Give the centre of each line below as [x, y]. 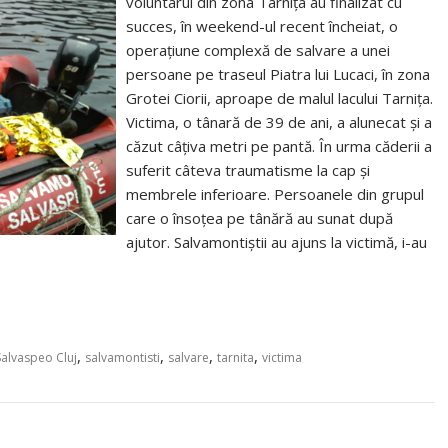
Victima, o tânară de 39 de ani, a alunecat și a [279, 122]
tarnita [235, 357]
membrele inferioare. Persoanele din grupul [275, 194]
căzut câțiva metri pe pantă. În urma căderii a [279, 146]
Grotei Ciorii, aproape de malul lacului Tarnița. [280, 98]
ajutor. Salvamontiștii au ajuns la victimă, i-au [277, 242]
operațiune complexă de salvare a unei [258, 50]
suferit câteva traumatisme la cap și [248, 170]
